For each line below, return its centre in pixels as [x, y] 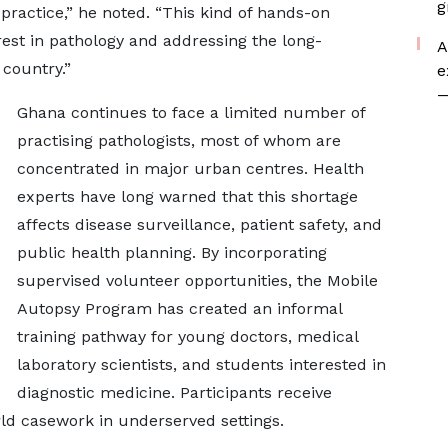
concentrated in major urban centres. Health [190, 168]
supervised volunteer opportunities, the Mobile [197, 280]
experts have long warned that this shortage [187, 196]
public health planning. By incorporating [171, 252]
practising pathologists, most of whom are [178, 140]
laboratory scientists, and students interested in [201, 364]
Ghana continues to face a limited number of [190, 112]
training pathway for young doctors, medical [187, 336]
